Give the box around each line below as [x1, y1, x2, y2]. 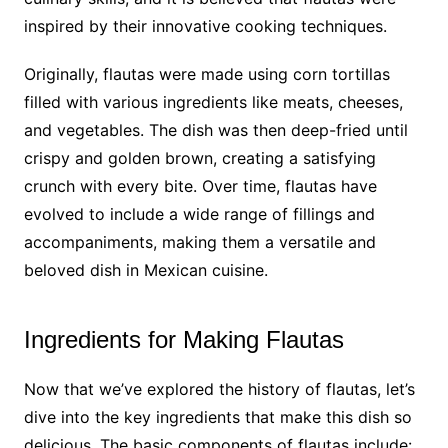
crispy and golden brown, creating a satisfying [23, 147, 376, 168]
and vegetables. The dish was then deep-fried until [23, 119, 408, 140]
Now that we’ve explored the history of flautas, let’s [23, 378, 415, 399]
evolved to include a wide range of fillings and [23, 203, 375, 224]
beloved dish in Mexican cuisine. [23, 259, 268, 280]
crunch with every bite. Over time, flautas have [23, 175, 377, 196]
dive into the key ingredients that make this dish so [23, 406, 412, 427]
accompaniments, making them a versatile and [23, 231, 376, 252]
